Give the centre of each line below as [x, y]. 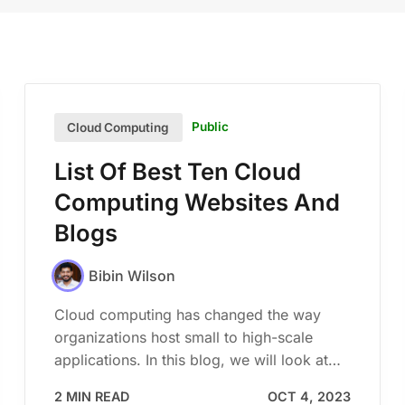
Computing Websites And [197, 202]
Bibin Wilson [132, 275]
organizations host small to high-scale [183, 338]
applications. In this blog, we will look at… [197, 360]
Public [211, 127]
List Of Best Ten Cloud [177, 171]
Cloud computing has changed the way [187, 315]
